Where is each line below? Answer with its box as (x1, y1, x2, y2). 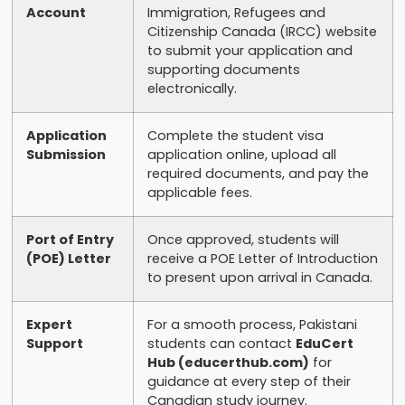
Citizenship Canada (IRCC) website (146, 22, 377, 41)
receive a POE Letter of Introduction (146, 249, 378, 268)
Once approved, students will (146, 230, 339, 249)
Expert (25, 315, 72, 334)
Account (25, 3, 86, 22)
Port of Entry (25, 230, 114, 249)
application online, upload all (146, 145, 336, 164)
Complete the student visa (146, 126, 324, 145)
